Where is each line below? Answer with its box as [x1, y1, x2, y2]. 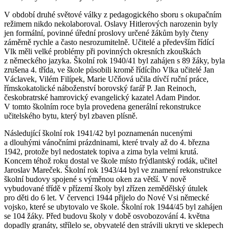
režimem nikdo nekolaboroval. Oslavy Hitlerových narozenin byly [4, 19, 218, 28]
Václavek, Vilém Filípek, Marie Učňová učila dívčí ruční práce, [4, 74, 209, 83]
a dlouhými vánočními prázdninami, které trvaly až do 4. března [4, 138, 210, 147]
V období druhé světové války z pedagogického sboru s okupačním [4, 10, 221, 19]
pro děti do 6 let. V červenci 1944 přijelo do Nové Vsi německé [4, 193, 209, 202]
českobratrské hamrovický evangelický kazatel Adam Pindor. [4, 93, 200, 102]
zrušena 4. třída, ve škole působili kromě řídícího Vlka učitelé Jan [4, 65, 214, 74]
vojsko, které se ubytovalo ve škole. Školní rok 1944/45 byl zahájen [4, 202, 222, 211]
